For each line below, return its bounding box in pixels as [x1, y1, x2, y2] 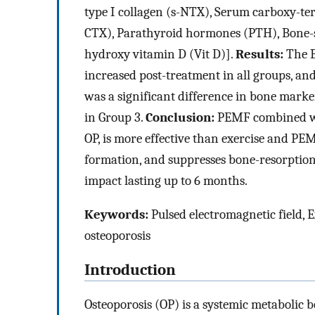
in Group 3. [84, 109, 146, 125]
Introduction [84, 260, 176, 279]
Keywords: [84, 207, 148, 223]
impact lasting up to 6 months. [84, 172, 247, 188]
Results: [236, 46, 286, 62]
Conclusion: [146, 109, 214, 125]
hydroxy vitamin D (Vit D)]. [84, 46, 236, 62]
